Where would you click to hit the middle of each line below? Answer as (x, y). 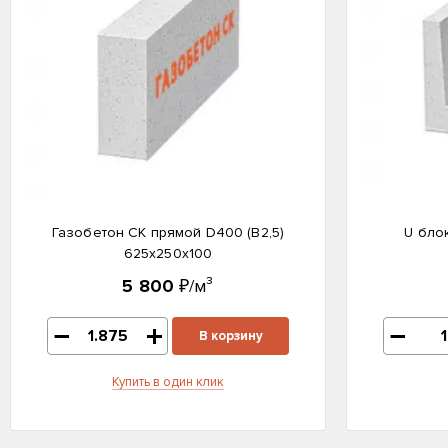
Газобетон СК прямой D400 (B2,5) (168, 232)
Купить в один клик (168, 382)
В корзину (230, 336)
